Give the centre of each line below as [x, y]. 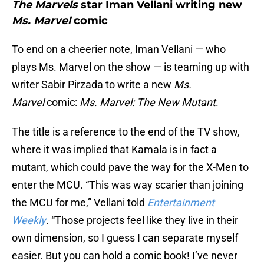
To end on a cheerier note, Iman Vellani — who [119, 49]
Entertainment [181, 203]
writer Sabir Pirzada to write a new [93, 85]
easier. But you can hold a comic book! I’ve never [125, 256]
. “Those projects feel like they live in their [142, 220]
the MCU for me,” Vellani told [80, 203]
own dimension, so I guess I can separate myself [125, 238]
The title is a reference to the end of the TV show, [126, 132]
